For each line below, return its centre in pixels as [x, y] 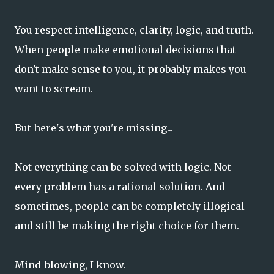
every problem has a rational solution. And [120, 186]
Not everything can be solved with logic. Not [123, 167]
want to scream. [54, 88]
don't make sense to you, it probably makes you [131, 69]
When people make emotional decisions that [125, 49]
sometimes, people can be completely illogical [130, 206]
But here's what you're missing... [94, 128]
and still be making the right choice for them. [127, 225]
